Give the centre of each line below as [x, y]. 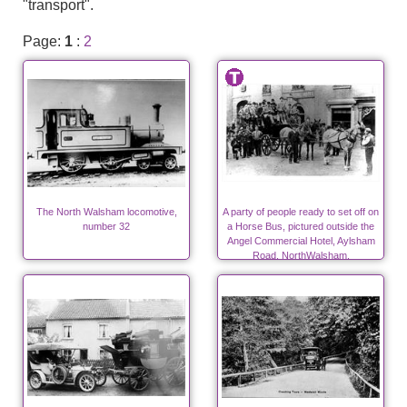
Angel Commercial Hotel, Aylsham [301, 241]
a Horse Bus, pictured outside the [301, 226]
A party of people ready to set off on [301, 212]
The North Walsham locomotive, [106, 212]
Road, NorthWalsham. [301, 255]
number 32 [106, 226]
